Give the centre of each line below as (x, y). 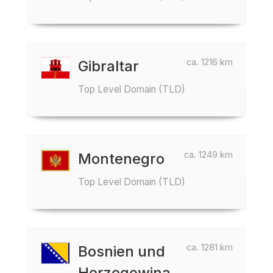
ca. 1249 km (208, 154)
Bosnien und (122, 251)
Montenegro (121, 159)
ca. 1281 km (210, 247)
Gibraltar (108, 66)
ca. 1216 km (210, 62)
